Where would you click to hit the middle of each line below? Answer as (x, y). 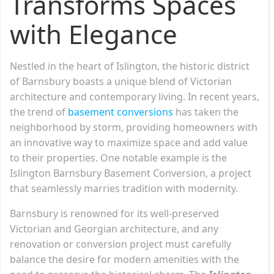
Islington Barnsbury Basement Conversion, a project (131, 173)
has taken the (206, 112)
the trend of (39, 112)
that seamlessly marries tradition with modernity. (124, 188)
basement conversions (120, 112)
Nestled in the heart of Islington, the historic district (130, 66)
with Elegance (94, 34)
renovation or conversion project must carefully (120, 244)
